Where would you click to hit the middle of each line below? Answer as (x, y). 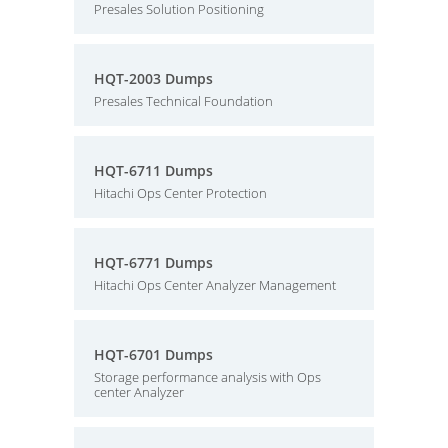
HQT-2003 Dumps (153, 78)
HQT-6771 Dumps (153, 262)
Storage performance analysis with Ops (207, 377)
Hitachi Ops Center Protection (180, 193)
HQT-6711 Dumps (153, 170)
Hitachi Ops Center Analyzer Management (215, 285)
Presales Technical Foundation (183, 101)
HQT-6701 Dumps (153, 354)
